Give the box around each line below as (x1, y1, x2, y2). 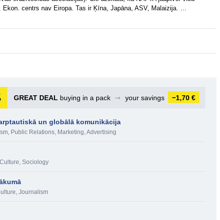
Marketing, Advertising (57, 129, 116, 136)
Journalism (19, 189, 48, 195)
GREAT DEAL (14, 94, 58, 102)
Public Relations (11, 129, 55, 136)
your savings (123, 94, 166, 102)
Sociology (22, 159, 49, 165)
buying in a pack (58, 94, 112, 102)
